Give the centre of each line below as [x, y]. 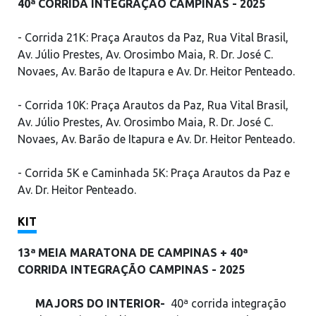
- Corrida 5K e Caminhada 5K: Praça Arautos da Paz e [154, 173]
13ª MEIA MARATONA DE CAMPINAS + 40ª [133, 253]
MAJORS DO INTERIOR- [100, 303]
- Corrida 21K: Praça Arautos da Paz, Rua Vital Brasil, [153, 37]
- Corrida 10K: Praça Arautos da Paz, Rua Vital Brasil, [153, 105]
